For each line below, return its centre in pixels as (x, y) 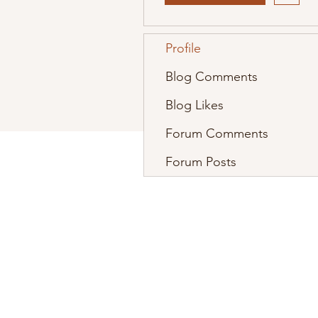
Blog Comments (212, 77)
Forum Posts (201, 162)
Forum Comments (217, 133)
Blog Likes (194, 105)
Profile (183, 48)
